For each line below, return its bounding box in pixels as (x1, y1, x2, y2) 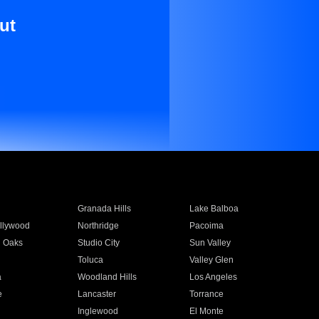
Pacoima (189, 221, 224, 231)
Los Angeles (189, 272, 238, 282)
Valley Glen (189, 255, 234, 265)
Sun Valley (189, 238, 231, 248)
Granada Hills (77, 204, 131, 214)
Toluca (77, 255, 103, 265)
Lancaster (77, 289, 116, 299)
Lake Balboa (189, 204, 239, 214)
